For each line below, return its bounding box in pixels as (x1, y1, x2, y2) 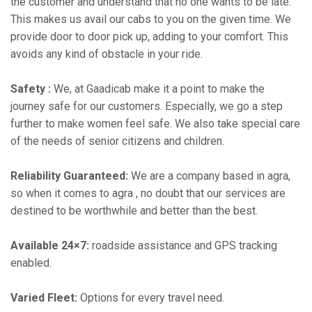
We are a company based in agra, (128, 169, 290, 182)
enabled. (10, 256, 52, 270)
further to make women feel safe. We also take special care (10, 117, 300, 130)
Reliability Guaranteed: (10, 169, 128, 182)
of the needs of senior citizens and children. (10, 134, 224, 148)
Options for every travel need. (77, 291, 224, 304)
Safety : (10, 82, 51, 95)
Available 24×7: (10, 239, 89, 252)
